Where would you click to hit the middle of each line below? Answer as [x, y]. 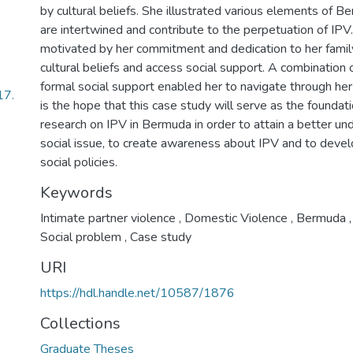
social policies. [78, 162]
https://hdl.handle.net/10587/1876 [137, 293]
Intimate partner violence [109, 218]
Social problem [82, 237]
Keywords [76, 193]
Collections [80, 323]
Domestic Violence [236, 218]
